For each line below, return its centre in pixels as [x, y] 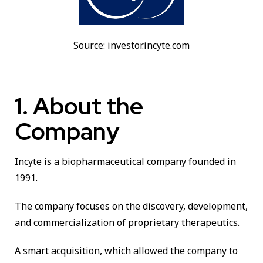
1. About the [79, 106]
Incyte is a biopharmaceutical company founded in [125, 162]
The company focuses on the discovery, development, [131, 206]
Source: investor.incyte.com [131, 45]
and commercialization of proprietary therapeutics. [127, 223]
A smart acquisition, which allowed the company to [126, 251]
